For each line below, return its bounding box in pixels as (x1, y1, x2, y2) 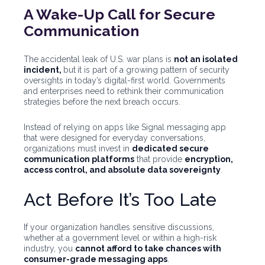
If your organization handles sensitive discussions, (24, 222, 214, 232)
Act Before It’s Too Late (24, 189, 216, 211)
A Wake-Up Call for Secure (24, 5, 215, 24)
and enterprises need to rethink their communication (24, 86, 224, 96)
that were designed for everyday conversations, (24, 133, 205, 143)
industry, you (24, 244, 75, 254)
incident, (24, 65, 63, 75)
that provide (134, 154, 185, 164)
